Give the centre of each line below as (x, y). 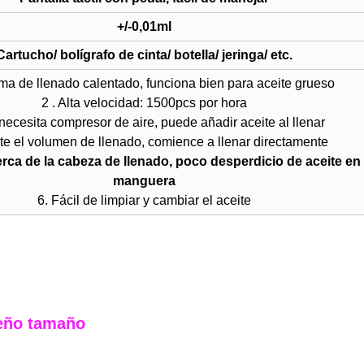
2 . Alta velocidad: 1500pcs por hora (144, 103)
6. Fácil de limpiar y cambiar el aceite (144, 200)
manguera (144, 181)
